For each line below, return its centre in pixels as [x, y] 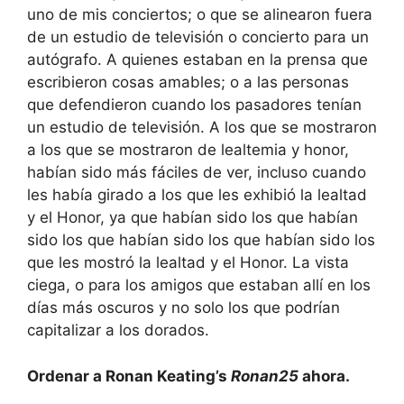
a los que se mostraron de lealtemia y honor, [188, 150]
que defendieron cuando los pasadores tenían [194, 105]
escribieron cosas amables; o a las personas [188, 83]
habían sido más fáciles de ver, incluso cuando [197, 173]
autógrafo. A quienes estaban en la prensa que [197, 60]
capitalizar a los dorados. [118, 331]
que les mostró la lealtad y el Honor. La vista [188, 263]
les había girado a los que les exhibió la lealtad [197, 195]
